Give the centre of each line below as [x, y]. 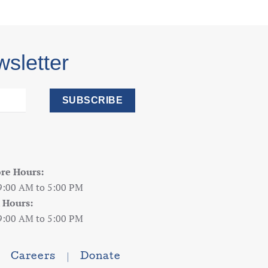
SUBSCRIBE [92, 100]
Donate [100, 257]
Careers [33, 257]
